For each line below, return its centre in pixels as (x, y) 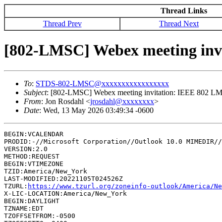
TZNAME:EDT (24, 208)
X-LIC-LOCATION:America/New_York (65, 193)
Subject (35, 92)
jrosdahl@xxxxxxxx (122, 101)
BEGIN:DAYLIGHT (32, 201)
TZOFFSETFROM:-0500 (40, 216)
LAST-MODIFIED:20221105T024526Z (63, 178)
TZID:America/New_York (46, 171)
